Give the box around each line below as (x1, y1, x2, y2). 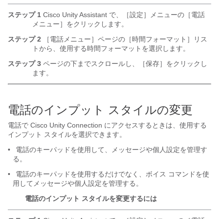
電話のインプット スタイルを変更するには (25, 195, 157, 202)
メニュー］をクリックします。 (32, 20, 128, 28)
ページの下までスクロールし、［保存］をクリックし (41, 60, 207, 67)
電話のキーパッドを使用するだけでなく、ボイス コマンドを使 (14, 170, 209, 178)
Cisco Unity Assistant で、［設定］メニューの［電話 (41, 11, 205, 19)
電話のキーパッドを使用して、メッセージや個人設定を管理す (14, 146, 207, 153)
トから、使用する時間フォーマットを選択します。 (32, 44, 190, 52)
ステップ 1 (8, 11, 41, 19)
